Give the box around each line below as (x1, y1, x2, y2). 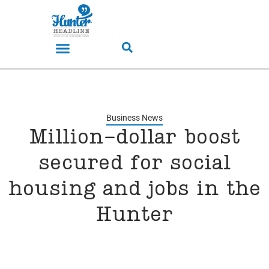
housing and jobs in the (8, 180, 261, 201)
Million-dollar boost (29, 128, 240, 149)
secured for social (38, 154, 231, 175)
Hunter (96, 205, 173, 226)
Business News (106, 113, 163, 123)
